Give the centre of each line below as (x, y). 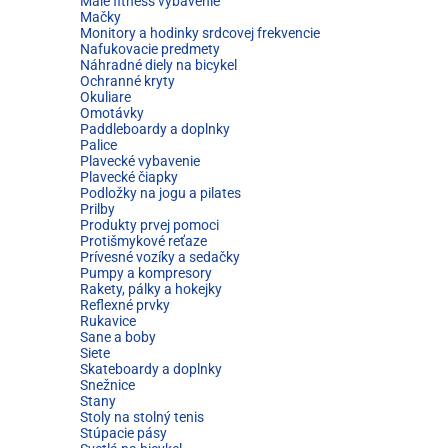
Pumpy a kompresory (146, 273)
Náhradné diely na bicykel (158, 65)
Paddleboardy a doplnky (155, 129)
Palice (98, 145)
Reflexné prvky (125, 305)
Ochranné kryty (127, 81)
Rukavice (108, 321)
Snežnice (107, 385)
